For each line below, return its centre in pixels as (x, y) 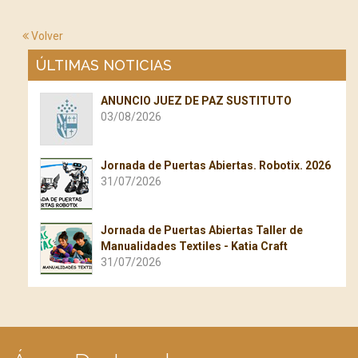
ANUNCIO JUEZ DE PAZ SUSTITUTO (196, 101)
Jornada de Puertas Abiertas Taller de (202, 231)
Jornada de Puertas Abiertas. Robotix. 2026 (216, 166)
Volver (46, 36)
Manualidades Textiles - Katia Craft (194, 247)
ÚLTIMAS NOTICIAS (104, 66)
